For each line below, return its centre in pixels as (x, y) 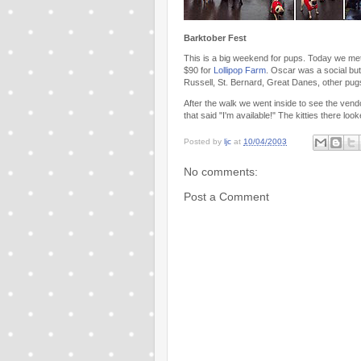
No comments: (221, 172)
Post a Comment (226, 196)
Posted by (204, 142)
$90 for (199, 71)
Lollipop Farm (240, 71)
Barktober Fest (215, 37)
